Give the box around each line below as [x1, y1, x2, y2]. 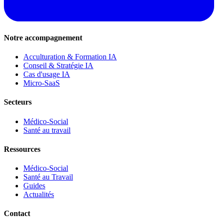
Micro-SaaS [23, 79, 60, 88]
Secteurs [4, 98, 32, 107]
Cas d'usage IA [23, 70, 70, 79]
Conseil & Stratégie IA [23, 61, 93, 70]
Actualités [23, 190, 54, 199]
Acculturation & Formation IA [23, 53, 117, 61]
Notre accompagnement [4, 33, 82, 42]
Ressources [4, 145, 40, 153]
